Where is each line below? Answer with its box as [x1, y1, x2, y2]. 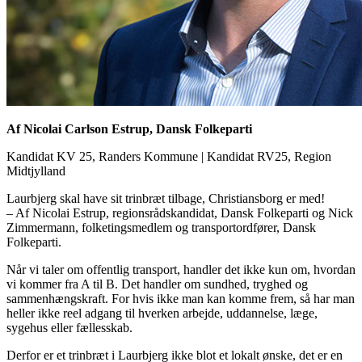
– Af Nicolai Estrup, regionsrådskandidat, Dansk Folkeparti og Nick [6, 206, 353, 221]
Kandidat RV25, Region [207, 149, 331, 164]
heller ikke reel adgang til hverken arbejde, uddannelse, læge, [6, 306, 318, 321]
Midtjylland [6, 164, 65, 179]
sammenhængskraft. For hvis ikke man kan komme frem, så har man [6, 292, 355, 306]
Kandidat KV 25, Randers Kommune [6, 149, 198, 164]
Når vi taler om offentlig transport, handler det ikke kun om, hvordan [6, 263, 356, 277]
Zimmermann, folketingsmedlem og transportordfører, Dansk [6, 221, 316, 235]
